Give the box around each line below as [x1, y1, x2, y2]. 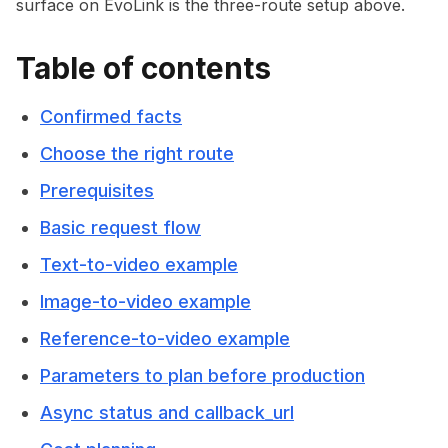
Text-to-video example [40, 254, 238, 275]
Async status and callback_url [40, 402, 294, 423]
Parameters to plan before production [40, 365, 365, 386]
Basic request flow [40, 217, 201, 238]
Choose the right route [40, 143, 234, 164]
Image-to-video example [40, 291, 251, 312]
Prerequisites [40, 180, 154, 201]
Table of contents [16, 50, 271, 86]
